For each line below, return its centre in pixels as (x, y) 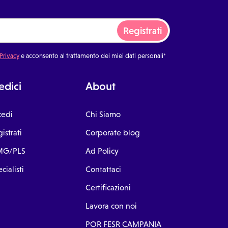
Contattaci (103, 169)
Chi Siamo (103, 114)
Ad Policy (102, 151)
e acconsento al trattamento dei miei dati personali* (93, 56)
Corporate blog (113, 132)
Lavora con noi (111, 206)
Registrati (142, 31)
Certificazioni (108, 187)
